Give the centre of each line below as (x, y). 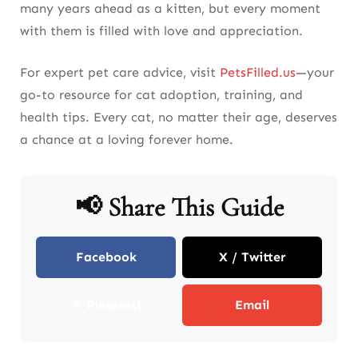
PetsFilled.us (258, 72)
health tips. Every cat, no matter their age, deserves (179, 117)
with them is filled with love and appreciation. (161, 30)
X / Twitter (252, 257)
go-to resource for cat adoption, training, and (161, 94)
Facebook (106, 257)
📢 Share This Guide (179, 207)
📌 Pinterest (106, 304)
